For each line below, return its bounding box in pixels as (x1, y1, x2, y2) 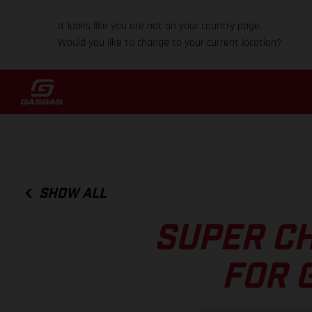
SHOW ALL (39, 186, 107, 201)
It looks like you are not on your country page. (58, 19, 263, 33)
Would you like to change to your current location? (58, 36, 283, 50)
